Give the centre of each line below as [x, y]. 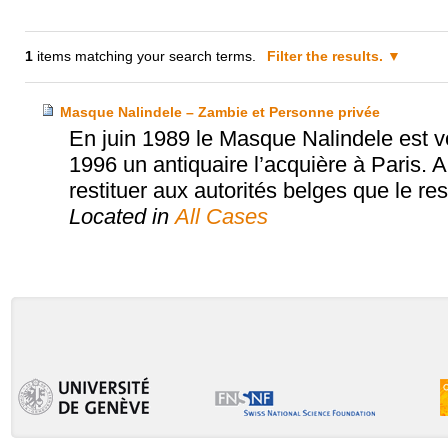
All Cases [221, 217]
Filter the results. [327, 56]
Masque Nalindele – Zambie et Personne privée [219, 112]
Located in [121, 217]
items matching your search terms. [145, 56]
